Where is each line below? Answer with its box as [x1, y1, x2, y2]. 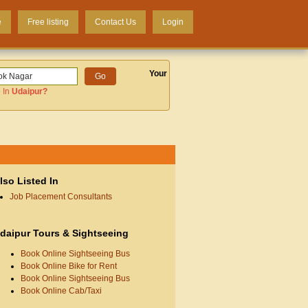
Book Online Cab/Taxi [20, 286, 102, 296]
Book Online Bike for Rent [20, 261, 117, 271]
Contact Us [95, 17, 136, 27]
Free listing [27, 17, 69, 27]
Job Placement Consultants [9, 192, 112, 201]
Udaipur [12, 87, 43, 96]
